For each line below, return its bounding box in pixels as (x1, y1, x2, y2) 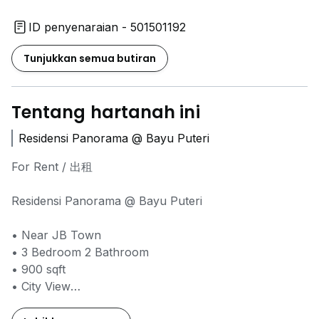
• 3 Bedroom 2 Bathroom (11, 245, 152, 260)
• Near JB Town (11, 228, 105, 243)
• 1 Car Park (11, 296, 82, 311)
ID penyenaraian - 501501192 (28, 20, 186, 35)
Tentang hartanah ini (11, 100, 200, 125)
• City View (11, 279, 70, 294)
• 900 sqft (11, 262, 66, 277)
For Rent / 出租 (11, 159, 96, 174)
